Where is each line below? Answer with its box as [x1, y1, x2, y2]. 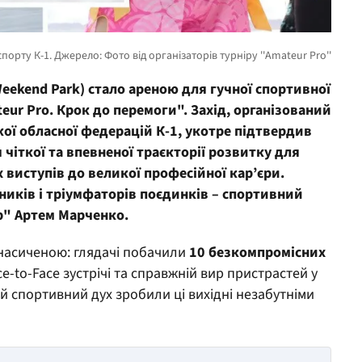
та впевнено [45, 141, 129, 162]
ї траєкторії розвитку [129, 141, 275, 162]
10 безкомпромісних [189, 242, 326, 263]
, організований [226, 99, 331, 120]
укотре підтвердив [185, 120, 312, 141]
